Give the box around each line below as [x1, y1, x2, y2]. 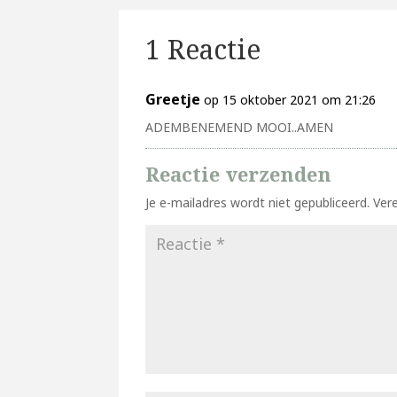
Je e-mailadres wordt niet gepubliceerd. [145, 193, 370, 211]
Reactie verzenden [145, 160, 332, 187]
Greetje [145, 89, 201, 109]
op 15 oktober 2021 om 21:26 [204, 90, 377, 108]
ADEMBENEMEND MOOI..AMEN [145, 118, 334, 136]
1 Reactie [145, 30, 261, 67]
